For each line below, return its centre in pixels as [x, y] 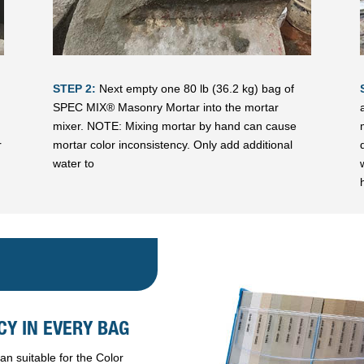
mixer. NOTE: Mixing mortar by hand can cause [174, 126]
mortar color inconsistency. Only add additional [172, 144]
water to [73, 163]
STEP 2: [74, 88]
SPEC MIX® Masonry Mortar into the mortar [165, 107]
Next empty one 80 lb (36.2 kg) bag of [195, 88]
